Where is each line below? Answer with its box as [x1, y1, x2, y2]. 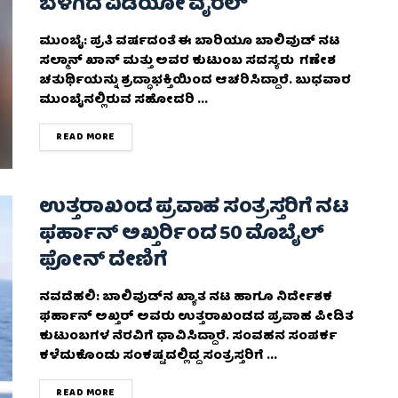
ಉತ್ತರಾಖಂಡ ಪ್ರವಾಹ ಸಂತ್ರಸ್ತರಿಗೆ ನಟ [39, 190, 349, 226]
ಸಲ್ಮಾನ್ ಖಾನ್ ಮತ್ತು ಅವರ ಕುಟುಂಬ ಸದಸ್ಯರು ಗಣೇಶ [39, 51, 336, 73]
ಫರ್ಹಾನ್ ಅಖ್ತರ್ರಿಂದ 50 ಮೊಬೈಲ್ [39, 217, 324, 252]
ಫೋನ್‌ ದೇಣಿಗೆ [39, 243, 168, 279]
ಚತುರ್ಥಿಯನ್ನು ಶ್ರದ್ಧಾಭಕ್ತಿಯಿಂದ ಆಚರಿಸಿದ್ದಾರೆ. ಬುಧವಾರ [39, 70, 351, 92]
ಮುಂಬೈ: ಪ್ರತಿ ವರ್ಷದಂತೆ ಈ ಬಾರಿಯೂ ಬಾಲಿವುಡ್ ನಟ [39, 31, 340, 53]
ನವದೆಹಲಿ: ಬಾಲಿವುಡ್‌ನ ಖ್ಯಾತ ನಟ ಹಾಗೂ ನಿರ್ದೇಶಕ [39, 286, 332, 308]
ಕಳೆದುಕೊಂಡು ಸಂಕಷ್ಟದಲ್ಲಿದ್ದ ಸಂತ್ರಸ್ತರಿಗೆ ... [39, 345, 277, 367]
